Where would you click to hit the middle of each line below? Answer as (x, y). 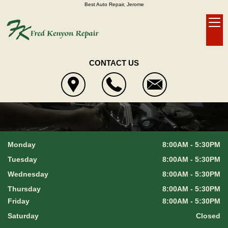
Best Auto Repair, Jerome (114, 4)
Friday (19, 201)
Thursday (24, 189)
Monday (22, 144)
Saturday (23, 216)
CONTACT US (114, 63)
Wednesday (28, 174)
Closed (208, 216)
